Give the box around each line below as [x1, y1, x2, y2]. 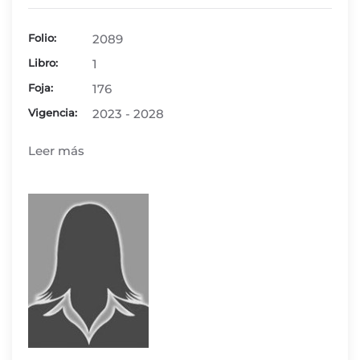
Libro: [28, 56, 58, 69]
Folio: [28, 31, 56, 44]
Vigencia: [28, 106, 77, 119]
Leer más [28, 143, 84, 158]
